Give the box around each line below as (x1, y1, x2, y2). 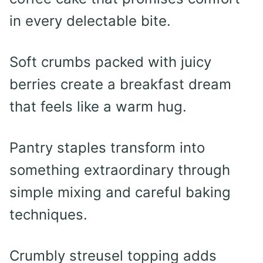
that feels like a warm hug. (9, 98, 187, 116)
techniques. (9, 206, 87, 224)
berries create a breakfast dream (9, 76, 231, 93)
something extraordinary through (9, 161, 230, 179)
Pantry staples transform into (9, 139, 205, 157)
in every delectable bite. (9, 12, 171, 30)
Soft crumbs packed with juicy (9, 53, 211, 71)
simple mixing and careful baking (9, 184, 231, 201)
